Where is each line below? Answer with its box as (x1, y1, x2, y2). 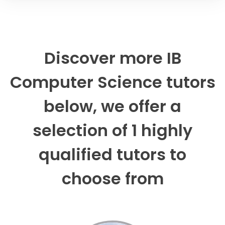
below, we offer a (44, 94, 181, 118)
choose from (61, 167, 164, 190)
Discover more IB (44, 46, 181, 69)
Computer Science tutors (10, 70, 215, 93)
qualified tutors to (39, 143, 186, 166)
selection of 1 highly (33, 119, 192, 142)
